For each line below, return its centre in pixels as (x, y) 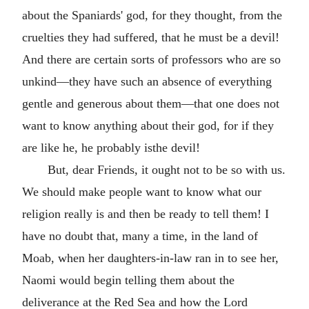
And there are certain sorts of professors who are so (151, 59)
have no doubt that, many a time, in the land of (140, 236)
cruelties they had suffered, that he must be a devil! (151, 37)
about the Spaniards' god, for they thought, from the (152, 15)
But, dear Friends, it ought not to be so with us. (166, 170)
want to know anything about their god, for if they (148, 126)
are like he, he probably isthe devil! (111, 148)
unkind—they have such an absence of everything (147, 81)
